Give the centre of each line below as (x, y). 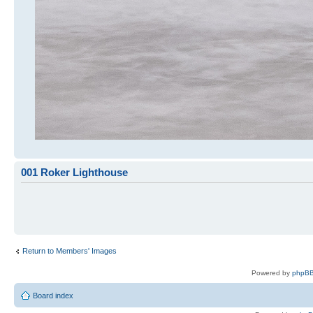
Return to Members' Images (70, 251)
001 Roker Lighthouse (74, 172)
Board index (53, 295)
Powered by (271, 272)
